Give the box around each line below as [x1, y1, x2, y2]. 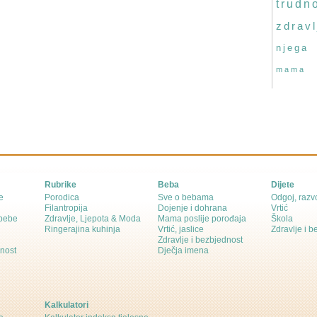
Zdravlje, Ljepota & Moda [45, 214, 141, 224]
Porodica [45, 192, 79, 202]
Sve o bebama [158, 192, 214, 202]
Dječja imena [158, 246, 209, 255]
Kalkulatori [45, 300, 88, 310]
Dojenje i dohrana [158, 203, 227, 213]
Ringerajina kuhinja [45, 224, 120, 234]
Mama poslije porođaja [158, 214, 246, 224]
